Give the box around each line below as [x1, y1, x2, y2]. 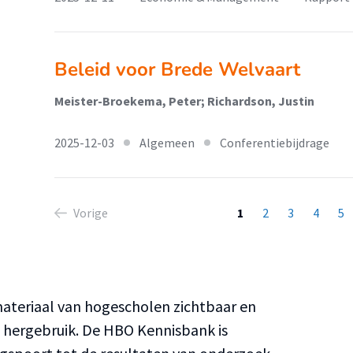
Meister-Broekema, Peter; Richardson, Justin [54, 93, 314, 109]
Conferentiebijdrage [220, 135, 329, 150]
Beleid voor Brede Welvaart [54, 57, 300, 82]
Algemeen [139, 135, 195, 150]
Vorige [73, 205, 108, 221]
